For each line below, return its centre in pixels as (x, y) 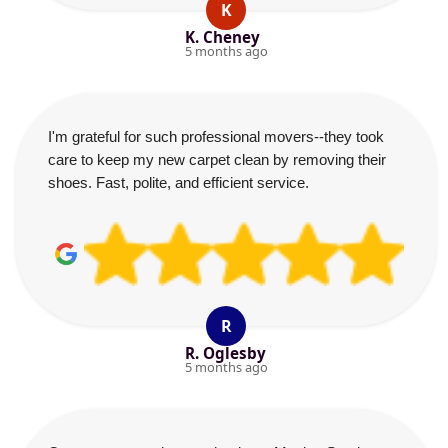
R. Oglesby (225, 353)
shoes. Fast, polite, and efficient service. (178, 182)
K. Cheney (222, 37)
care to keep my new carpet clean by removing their (217, 159)
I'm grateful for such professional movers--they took (216, 136)
